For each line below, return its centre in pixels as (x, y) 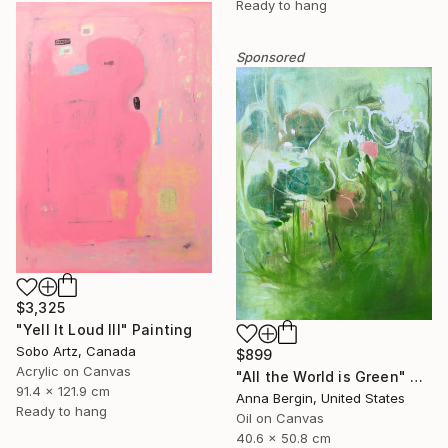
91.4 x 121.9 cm (63, 391)
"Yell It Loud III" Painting (104, 330)
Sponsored (270, 57)
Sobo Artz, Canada (76, 351)
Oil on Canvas (280, 418)
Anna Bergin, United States (320, 398)
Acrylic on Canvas (73, 371)
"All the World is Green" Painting (417, 377)
